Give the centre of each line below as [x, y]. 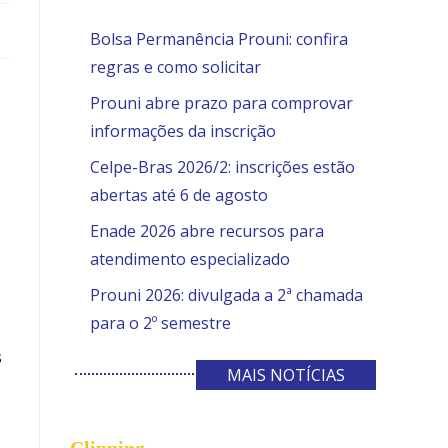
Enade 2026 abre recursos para [207, 230]
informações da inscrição [183, 130]
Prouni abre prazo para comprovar [221, 102]
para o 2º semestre [160, 322]
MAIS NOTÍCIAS [286, 374]
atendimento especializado [190, 258]
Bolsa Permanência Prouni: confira [219, 38]
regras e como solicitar [175, 66]
